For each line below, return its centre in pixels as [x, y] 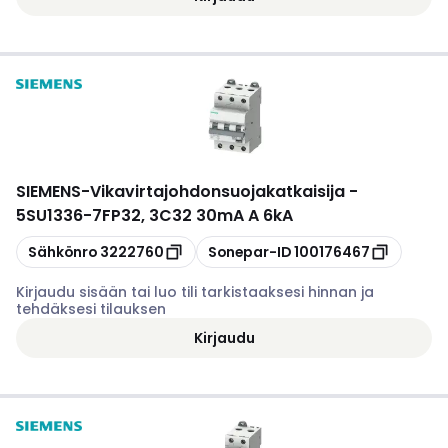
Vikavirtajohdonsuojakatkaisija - [224, 191]
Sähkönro [62, 251]
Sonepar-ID [249, 251]
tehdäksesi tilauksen [91, 309]
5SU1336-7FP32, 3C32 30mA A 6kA [154, 215]
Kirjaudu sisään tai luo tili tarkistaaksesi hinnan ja [195, 292]
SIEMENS [48, 191]
